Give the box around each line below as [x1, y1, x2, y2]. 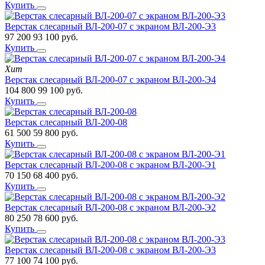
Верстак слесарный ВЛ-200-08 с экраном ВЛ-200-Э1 [5, 159, 216, 170]
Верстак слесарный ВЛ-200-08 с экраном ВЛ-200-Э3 [5, 244, 216, 255]
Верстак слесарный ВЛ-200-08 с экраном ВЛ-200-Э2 [5, 202, 216, 212]
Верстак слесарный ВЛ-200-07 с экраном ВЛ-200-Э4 [5, 74, 216, 85]
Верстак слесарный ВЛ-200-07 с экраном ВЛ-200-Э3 [5, 21, 216, 31]
